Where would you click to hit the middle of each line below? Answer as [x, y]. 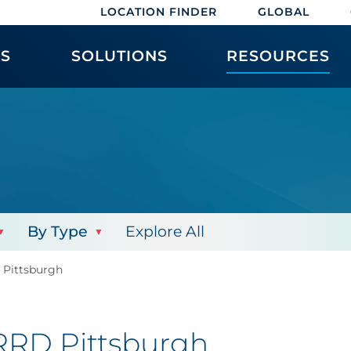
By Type [58, 232]
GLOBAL [284, 12]
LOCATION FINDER [159, 12]
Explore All [165, 232]
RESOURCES [279, 56]
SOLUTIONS [119, 56]
